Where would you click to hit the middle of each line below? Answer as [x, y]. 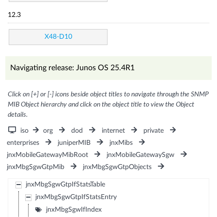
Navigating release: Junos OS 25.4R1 [73, 68]
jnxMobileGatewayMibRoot [48, 155]
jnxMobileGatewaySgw [141, 155]
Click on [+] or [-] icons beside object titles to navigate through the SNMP [108, 94]
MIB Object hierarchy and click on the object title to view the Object [101, 104]
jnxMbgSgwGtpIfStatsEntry [76, 197]
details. [18, 115]
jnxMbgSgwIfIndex [74, 209]
